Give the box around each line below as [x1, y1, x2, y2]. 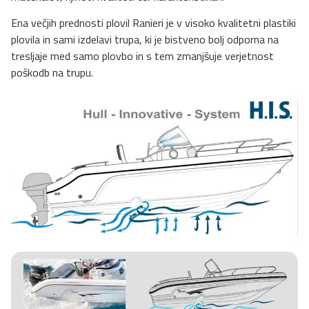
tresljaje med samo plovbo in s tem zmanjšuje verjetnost [11, 48, 274, 65]
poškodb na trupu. [11, 64, 93, 81]
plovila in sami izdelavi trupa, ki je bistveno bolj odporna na [11, 31, 279, 48]
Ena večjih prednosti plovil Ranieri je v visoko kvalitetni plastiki [11, 14, 296, 32]
